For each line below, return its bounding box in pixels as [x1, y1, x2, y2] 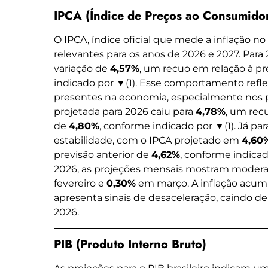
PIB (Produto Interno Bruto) [54, 236, 206, 254]
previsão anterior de [54, 148, 151, 160]
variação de [54, 62, 110, 74]
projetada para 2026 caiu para [54, 105, 196, 117]
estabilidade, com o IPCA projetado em [54, 134, 242, 146]
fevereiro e [54, 177, 106, 189]
